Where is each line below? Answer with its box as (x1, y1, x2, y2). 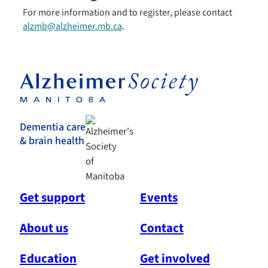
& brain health (20, 133, 84, 148)
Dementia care (20, 119, 86, 135)
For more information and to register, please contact (23, 6, 232, 20)
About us (20, 219, 68, 237)
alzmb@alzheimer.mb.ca (23, 20, 122, 33)
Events (139, 188, 178, 207)
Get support (20, 188, 85, 207)
